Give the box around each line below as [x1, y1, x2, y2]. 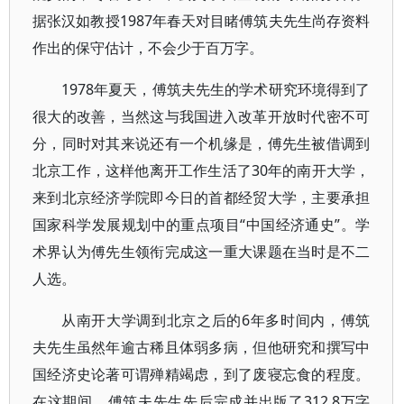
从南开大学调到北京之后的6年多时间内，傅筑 [61, 310, 371, 330]
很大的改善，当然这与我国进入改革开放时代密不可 [32, 106, 371, 126]
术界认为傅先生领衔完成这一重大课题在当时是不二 [32, 242, 371, 262]
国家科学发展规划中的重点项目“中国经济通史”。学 [32, 215, 371, 234]
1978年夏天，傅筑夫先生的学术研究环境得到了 [61, 79, 371, 99]
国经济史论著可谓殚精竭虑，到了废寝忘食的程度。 [32, 364, 371, 384]
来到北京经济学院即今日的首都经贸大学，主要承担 [32, 188, 371, 207]
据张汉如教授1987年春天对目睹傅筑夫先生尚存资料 [32, 11, 371, 31]
